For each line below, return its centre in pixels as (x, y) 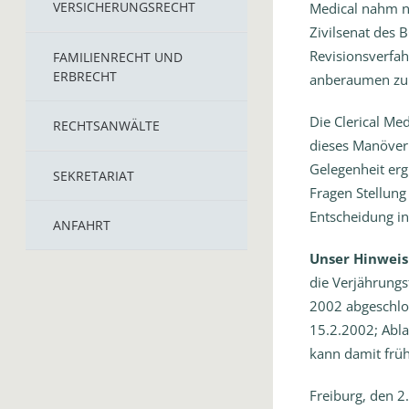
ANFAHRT (82, 225)
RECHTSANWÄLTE (106, 126)
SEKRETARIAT (94, 176)
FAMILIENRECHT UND (118, 57)
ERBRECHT (85, 76)
